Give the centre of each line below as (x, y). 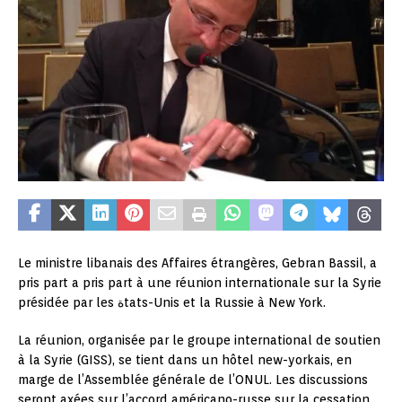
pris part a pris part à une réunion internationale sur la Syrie (200, 283)
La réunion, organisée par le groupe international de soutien (199, 341)
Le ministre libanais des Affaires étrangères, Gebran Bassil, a (197, 263)
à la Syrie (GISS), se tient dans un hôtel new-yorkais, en (185, 360)
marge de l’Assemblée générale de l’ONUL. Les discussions (193, 380)
